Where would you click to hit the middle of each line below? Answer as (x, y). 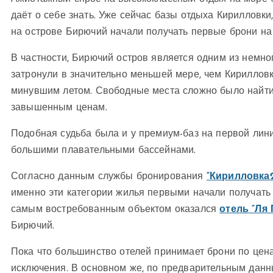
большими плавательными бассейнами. (104, 151)
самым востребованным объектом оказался (115, 210)
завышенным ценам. (59, 108)
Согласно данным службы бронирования (109, 177)
